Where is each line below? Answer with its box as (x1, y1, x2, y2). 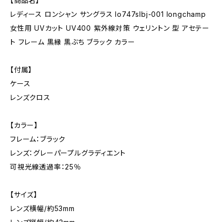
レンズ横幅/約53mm (10, 204, 75, 213)
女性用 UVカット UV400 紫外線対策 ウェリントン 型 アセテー (10, 24, 210, 32)
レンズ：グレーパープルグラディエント (10, 149, 126, 157)
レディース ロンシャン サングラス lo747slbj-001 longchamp (10, 10, 206, 18)
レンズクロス (10, 93, 51, 102)
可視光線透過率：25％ (10, 163, 81, 171)
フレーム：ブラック (10, 135, 66, 143)
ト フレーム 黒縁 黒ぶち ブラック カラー (10, 38, 135, 46)
